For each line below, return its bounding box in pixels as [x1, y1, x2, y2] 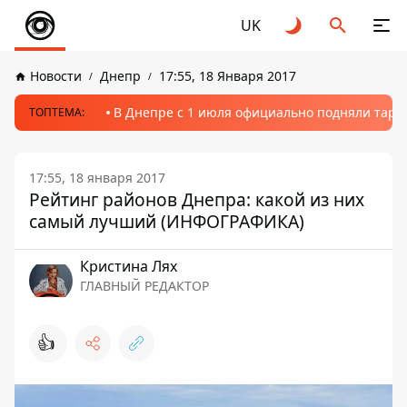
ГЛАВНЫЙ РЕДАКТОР [80, 277, 209, 294]
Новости [30, 67, 82, 84]
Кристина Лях [80, 256, 177, 276]
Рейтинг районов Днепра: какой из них [29, 187, 364, 212]
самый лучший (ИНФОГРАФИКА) [29, 209, 304, 233]
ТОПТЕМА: [29, 104, 84, 120]
